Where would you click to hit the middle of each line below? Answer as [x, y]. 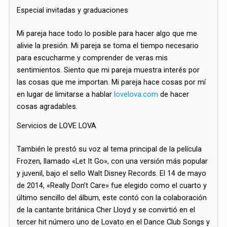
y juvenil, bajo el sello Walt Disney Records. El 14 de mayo [112, 173]
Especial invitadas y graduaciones [73, 10]
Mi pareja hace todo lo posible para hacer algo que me [107, 33]
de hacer [174, 94]
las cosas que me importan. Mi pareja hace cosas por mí [111, 82]
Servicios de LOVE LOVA [57, 126]
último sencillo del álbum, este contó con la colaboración [112, 198]
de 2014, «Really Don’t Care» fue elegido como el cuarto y [112, 185]
